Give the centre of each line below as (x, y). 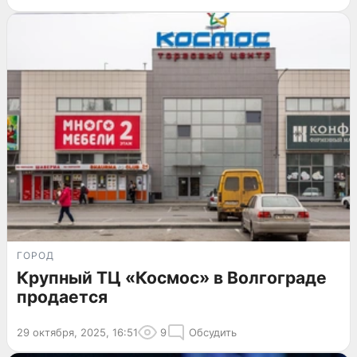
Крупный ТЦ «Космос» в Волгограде (172, 277)
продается (62, 296)
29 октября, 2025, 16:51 (77, 332)
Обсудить (213, 332)
